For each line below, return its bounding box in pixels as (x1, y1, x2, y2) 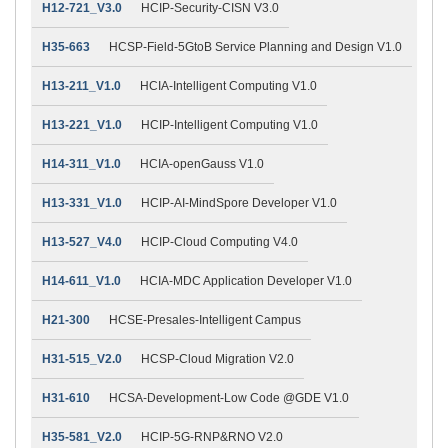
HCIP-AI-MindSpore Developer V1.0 (141, 195, 337, 210)
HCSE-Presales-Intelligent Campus (109, 312, 301, 327)
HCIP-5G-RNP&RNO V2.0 (141, 429, 283, 444)
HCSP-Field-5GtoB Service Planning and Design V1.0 (109, 39, 402, 54)
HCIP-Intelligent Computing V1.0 (141, 117, 318, 132)
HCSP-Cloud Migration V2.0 (141, 351, 294, 366)
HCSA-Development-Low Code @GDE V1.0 (109, 390, 349, 405)
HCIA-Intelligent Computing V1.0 (140, 78, 317, 93)
